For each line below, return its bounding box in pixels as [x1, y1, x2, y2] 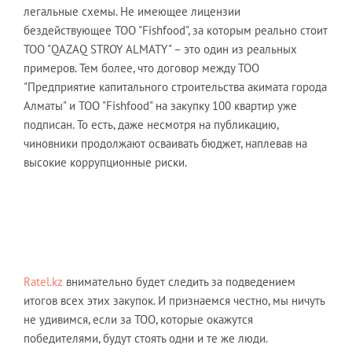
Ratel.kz [24, 274, 63, 289]
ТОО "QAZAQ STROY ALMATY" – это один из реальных [24, 42, 297, 57]
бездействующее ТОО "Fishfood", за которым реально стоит [24, 23, 328, 38]
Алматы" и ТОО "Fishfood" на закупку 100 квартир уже [24, 98, 297, 113]
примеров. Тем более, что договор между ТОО [24, 60, 259, 75]
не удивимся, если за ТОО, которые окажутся [24, 312, 253, 327]
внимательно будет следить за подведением [63, 274, 295, 289]
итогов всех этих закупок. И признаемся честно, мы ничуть [24, 293, 324, 308]
